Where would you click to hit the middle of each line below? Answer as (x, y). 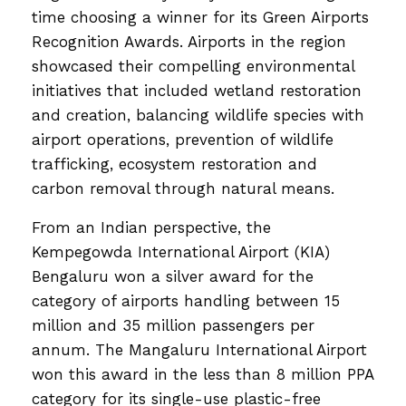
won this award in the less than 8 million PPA (203, 374)
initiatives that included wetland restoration (197, 90)
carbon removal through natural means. (183, 188)
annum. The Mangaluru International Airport (199, 349)
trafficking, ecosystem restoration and (174, 164)
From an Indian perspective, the (151, 227)
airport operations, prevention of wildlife (183, 139)
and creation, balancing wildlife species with (198, 115)
